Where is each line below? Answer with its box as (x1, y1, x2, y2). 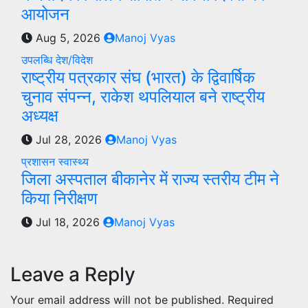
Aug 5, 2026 (32, 30, 104, 45)
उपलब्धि (21, 52, 56, 67)
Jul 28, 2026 (32, 132, 105, 146)
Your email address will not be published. (10, 292, 224, 307)
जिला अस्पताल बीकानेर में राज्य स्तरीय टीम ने (21, 168, 279, 189)
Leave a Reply (10, 262, 135, 286)
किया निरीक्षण (21, 188, 98, 208)
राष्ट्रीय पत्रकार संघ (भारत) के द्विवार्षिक (21, 67, 255, 87)
